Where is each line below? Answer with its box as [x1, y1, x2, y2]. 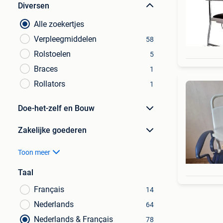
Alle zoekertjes [34, 19, 84, 29]
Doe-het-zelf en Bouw [18, 104, 95, 113]
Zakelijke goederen [18, 125, 87, 135]
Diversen [18, 1, 49, 10]
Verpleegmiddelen [34, 34, 97, 44]
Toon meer [18, 148, 50, 156]
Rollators [34, 79, 65, 89]
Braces [34, 64, 58, 74]
